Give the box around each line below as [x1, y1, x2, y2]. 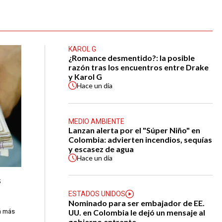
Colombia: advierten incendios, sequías [68, 134, 213, 144]
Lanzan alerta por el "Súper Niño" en [68, 125, 201, 135]
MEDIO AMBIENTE [68, 117, 125, 125]
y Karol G [68, 72, 103, 82]
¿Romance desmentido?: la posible [68, 53, 195, 63]
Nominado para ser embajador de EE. [68, 198, 205, 208]
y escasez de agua [68, 144, 134, 154]
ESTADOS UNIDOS [68, 190, 126, 198]
